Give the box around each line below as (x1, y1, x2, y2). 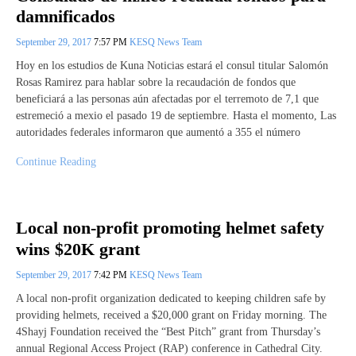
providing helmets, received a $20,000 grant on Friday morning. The (16, 308, 327, 321)
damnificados (16, 6, 115, 27)
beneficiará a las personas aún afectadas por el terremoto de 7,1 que (16, 93, 319, 106)
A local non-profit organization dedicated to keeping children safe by (16, 292, 326, 304)
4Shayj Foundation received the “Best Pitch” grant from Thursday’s (16, 325, 320, 338)
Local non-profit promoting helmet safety (16, 218, 324, 238)
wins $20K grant (16, 238, 140, 259)
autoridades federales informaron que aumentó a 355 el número (16, 126, 300, 139)
